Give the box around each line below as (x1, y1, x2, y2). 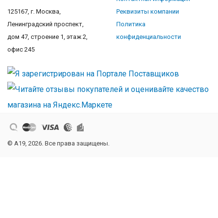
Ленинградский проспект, (7, 20, 84, 28)
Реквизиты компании (116, 8, 179, 15)
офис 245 (7, 46, 35, 53)
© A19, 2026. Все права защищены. (7, 139, 109, 147)
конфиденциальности (116, 33, 181, 40)
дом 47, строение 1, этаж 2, (7, 33, 88, 40)
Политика (116, 20, 145, 28)
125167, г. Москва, (7, 8, 61, 15)
